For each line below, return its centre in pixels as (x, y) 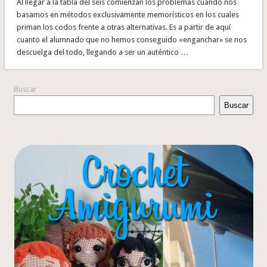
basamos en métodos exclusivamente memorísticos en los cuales (128, 14)
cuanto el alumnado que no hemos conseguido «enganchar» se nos (131, 39)
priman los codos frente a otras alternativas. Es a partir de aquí (123, 27)
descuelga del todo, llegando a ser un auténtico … (102, 52)
